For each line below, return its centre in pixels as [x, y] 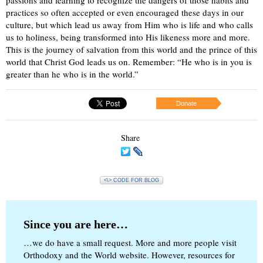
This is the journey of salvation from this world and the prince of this [131, 50]
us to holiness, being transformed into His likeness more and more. [128, 37]
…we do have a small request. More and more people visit [130, 243]
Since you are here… [76, 225]
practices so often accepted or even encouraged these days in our [125, 13]
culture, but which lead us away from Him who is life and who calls [129, 25]
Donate [186, 104]
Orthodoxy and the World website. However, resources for [129, 255]
